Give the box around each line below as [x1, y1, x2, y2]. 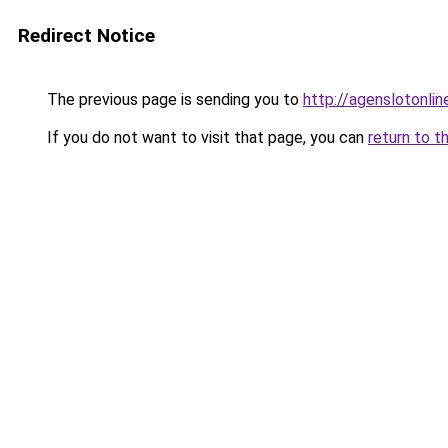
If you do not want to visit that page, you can [43, 128, 368, 147]
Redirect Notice [18, 24, 155, 47]
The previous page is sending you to [43, 90, 303, 109]
